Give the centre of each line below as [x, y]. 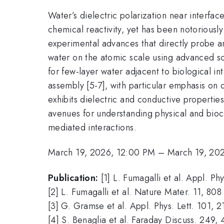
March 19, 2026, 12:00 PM [102, 153]
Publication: [73, 178]
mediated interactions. [92, 127]
